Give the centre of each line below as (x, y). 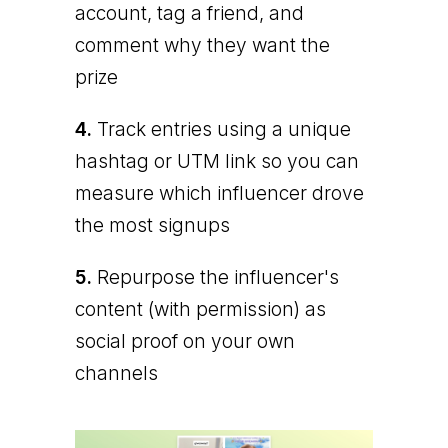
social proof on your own (184, 341)
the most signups (152, 225)
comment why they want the (202, 45)
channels (116, 373)
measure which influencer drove (219, 193)
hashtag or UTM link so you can (216, 161)
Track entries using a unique (221, 129)
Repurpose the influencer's (215, 277)
